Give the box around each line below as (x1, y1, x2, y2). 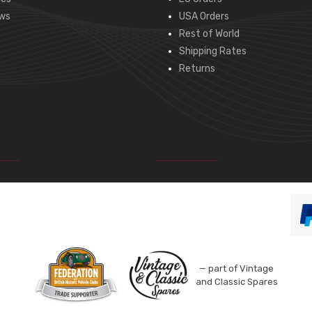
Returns (179, 63, 215, 75)
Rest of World (179, 28, 240, 40)
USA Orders (179, 10, 229, 22)
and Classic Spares (195, 276, 278, 287)
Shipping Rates (179, 45, 247, 57)
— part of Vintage (199, 263, 274, 274)
